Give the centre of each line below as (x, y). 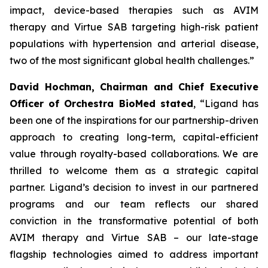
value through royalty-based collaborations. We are (134, 154)
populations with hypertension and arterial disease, (134, 44)
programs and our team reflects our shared (134, 204)
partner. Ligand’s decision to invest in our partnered (134, 187)
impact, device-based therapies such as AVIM (134, 10)
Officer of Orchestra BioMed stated (101, 103)
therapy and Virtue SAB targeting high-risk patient (134, 27)
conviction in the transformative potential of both (134, 221)
